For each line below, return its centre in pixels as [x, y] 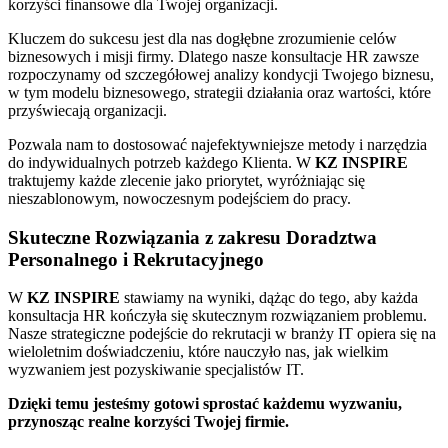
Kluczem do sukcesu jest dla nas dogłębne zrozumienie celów [202, 38]
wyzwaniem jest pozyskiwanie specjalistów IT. [156, 370]
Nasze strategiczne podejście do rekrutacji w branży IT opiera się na [222, 334]
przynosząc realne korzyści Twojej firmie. [148, 422]
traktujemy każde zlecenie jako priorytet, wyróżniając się [186, 180]
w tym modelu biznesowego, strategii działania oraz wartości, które [219, 92]
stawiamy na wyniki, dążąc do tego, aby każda [269, 298]
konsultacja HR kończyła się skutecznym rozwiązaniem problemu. [217, 316]
